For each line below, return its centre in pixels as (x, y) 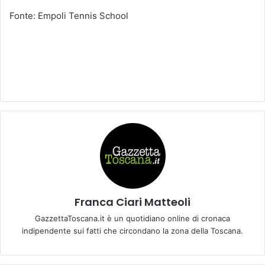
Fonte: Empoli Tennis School (69, 15)
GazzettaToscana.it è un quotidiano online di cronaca (132, 218)
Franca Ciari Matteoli (132, 202)
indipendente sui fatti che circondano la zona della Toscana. (132, 230)
